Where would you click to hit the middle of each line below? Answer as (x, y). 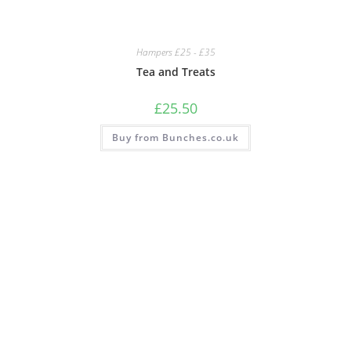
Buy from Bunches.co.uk (175, 138)
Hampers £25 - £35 (175, 52)
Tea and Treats (175, 72)
